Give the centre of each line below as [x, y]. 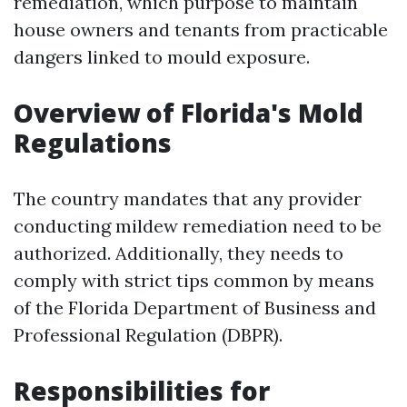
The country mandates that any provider [188, 199]
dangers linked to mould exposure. [162, 57]
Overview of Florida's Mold [189, 113]
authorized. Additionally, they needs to [179, 253]
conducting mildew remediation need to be [198, 226]
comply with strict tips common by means [194, 280]
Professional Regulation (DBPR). [148, 335]
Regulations [93, 143]
